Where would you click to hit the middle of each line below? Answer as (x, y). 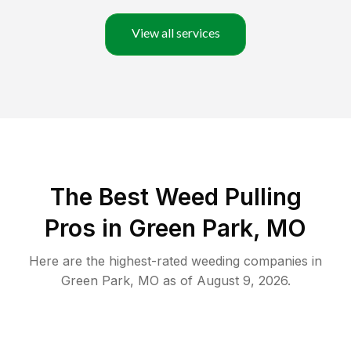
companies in (281, 261)
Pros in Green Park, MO (175, 228)
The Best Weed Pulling (175, 197)
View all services (175, 33)
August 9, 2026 (242, 281)
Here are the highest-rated (110, 261)
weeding (215, 261)
